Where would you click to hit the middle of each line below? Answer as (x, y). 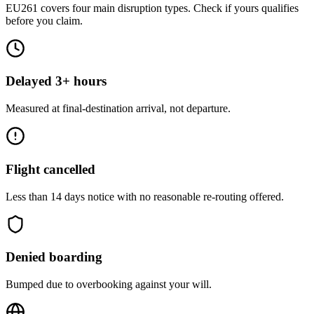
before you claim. (44, 20)
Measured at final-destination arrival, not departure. (118, 109)
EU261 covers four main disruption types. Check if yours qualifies (152, 8)
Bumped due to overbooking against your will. (109, 284)
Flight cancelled (50, 169)
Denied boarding (54, 257)
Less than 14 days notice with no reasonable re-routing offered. (145, 196)
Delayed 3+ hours (56, 81)
